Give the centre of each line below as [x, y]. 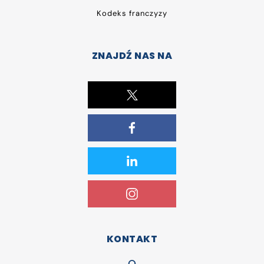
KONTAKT [132, 239]
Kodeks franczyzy [132, 13]
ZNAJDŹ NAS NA [132, 55]
